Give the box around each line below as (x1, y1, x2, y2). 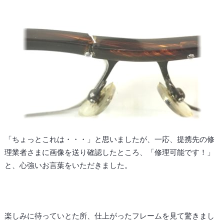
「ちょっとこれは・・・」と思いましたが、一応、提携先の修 (4, 134, 214, 143)
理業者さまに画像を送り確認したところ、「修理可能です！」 (4, 147, 214, 156)
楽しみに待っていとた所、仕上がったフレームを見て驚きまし (4, 210, 214, 220)
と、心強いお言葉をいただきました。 (4, 160, 132, 169)
